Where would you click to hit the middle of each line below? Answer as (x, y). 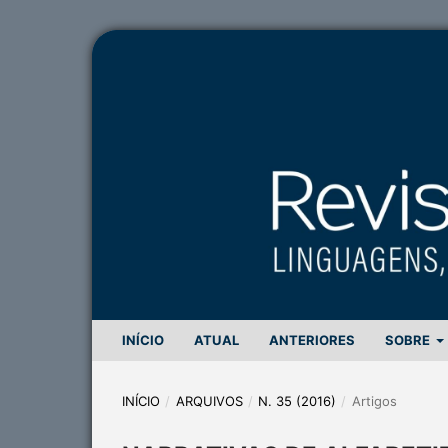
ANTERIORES (312, 339)
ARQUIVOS (209, 400)
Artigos (374, 400)
